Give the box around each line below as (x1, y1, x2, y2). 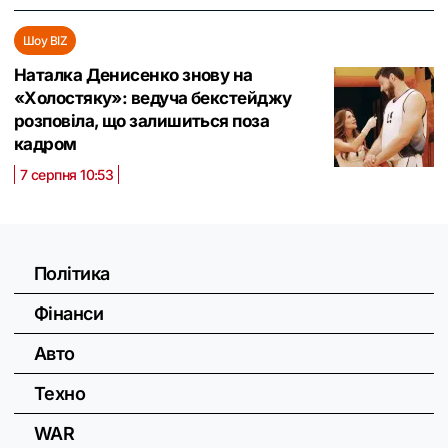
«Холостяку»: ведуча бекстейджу (14, 88, 292, 108)
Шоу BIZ (23, 33, 68, 48)
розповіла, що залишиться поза (14, 111, 270, 131)
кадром (14, 134, 77, 154)
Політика (34, 263, 110, 284)
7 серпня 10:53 (20, 166, 114, 183)
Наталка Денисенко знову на (14, 65, 253, 85)
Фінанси (34, 303, 104, 324)
